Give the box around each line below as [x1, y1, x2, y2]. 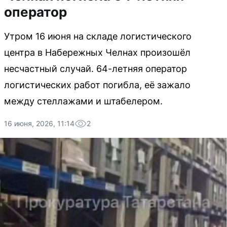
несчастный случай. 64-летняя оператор [4, 63, 187, 74]
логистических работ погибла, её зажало [4, 80, 191, 90]
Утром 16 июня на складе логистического [4, 31, 192, 42]
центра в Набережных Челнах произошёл [4, 47, 191, 58]
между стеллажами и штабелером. [4, 96, 163, 106]
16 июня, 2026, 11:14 [4, 119, 74, 128]
